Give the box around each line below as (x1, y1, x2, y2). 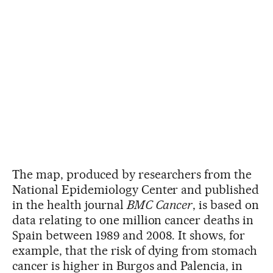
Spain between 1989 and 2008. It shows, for (12, 227, 246, 243)
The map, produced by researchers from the (12, 166, 252, 182)
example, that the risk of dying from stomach (12, 243, 258, 258)
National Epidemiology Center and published (12, 182, 260, 197)
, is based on (193, 197, 260, 212)
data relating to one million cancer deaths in (12, 212, 254, 227)
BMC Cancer (126, 197, 193, 212)
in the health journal (12, 197, 127, 212)
